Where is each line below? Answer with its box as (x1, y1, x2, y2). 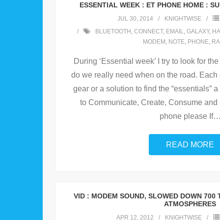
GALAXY (187, 28, 209, 35)
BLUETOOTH (95, 28, 131, 35)
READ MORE (166, 140, 214, 149)
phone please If (159, 112, 213, 121)
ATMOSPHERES (164, 200, 216, 208)
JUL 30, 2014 (117, 15, 153, 23)
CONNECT (134, 28, 163, 35)
